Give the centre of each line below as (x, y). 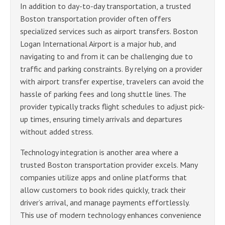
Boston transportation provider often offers (96, 18)
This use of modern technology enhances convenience (111, 215)
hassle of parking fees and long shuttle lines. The (103, 94)
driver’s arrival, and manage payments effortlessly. (105, 202)
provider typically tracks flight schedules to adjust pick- (113, 106)
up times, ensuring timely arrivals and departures (101, 119)
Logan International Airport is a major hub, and (98, 43)
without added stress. (57, 131)
